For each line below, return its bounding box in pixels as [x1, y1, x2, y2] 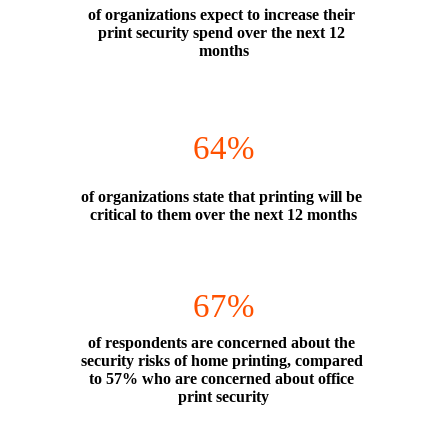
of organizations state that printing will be [81, 187, 363, 205]
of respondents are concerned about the [88, 333, 356, 351]
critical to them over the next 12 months [90, 205, 358, 223]
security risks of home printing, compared [80, 351, 363, 369]
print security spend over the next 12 [98, 23, 346, 41]
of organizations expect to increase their [88, 5, 356, 23]
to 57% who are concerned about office [89, 369, 355, 387]
